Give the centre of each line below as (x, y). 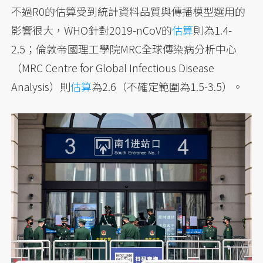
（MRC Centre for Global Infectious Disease (113, 68)
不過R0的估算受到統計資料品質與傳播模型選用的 (129, 11)
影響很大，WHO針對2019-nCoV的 (92, 30)
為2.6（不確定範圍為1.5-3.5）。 (168, 87)
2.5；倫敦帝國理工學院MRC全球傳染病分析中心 (124, 49)
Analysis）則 (41, 87)
